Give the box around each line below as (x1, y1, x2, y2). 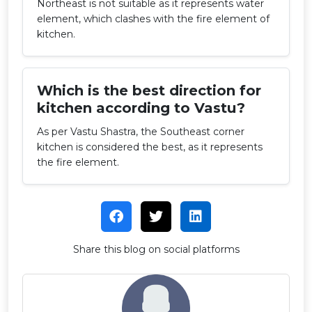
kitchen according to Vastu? (37, 99, 245, 116)
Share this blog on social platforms (72, 242, 240, 256)
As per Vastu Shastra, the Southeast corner (37, 125, 244, 138)
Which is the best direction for (37, 81, 261, 99)
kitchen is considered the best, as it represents (37, 140, 263, 153)
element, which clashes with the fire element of (37, 12, 270, 25)
